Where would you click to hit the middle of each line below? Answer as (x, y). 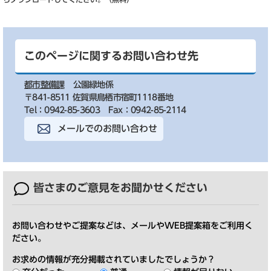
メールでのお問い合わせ (107, 128)
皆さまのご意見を (77, 187)
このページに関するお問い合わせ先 (111, 55)
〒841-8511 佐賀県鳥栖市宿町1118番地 (99, 97)
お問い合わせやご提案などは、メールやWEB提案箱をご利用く (132, 225)
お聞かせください (164, 187)
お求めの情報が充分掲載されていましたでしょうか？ (114, 259)
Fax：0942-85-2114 (147, 110)
